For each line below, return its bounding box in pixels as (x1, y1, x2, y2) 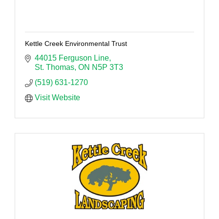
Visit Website (35, 93, 80, 102)
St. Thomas (35, 63, 74, 72)
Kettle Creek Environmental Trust (25, 40, 127, 48)
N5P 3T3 (92, 63, 123, 72)
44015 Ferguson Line (35, 54, 109, 63)
